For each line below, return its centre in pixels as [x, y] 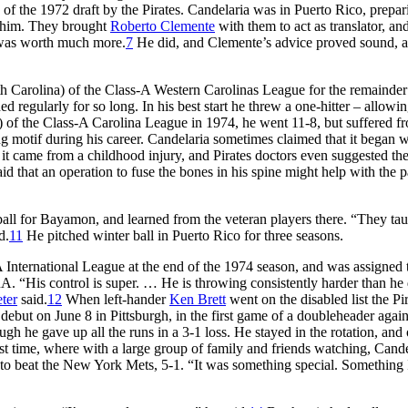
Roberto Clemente [163, 25]
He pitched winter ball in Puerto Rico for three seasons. [183, 235]
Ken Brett [198, 299]
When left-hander [116, 299]
